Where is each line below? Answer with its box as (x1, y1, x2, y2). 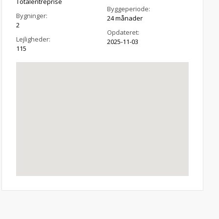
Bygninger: (16, 11, 47, 20)
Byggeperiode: (107, 4, 151, 13)
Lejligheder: (16, 35, 50, 44)
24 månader (107, 14, 143, 22)
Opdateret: (107, 28, 140, 37)
